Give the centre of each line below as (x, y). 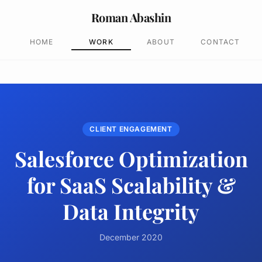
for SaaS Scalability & (131, 185)
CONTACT (220, 42)
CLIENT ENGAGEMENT (131, 129)
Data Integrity (131, 211)
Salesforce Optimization (131, 158)
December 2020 (131, 237)
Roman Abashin (131, 17)
